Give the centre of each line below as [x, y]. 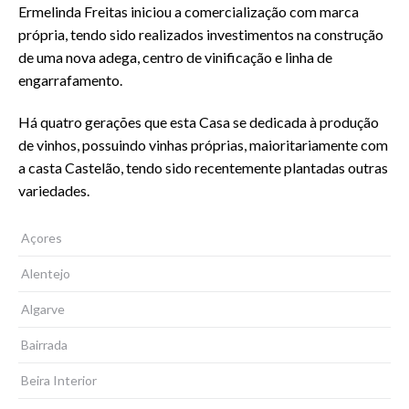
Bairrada [44, 344]
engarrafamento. [70, 79]
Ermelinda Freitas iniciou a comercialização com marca [189, 11]
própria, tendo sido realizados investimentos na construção [201, 34]
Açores [42, 237]
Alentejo [46, 273]
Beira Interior [59, 380]
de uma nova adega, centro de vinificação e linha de [175, 57]
